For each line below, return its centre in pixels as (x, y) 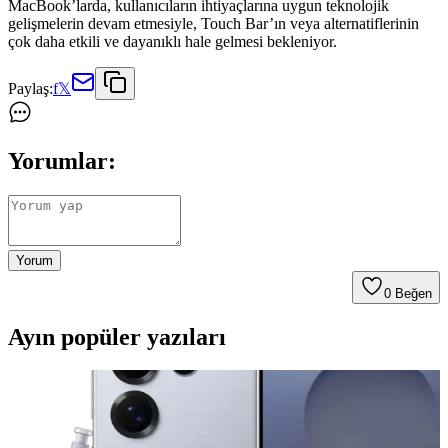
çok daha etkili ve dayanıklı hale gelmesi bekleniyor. (172, 41)
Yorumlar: (62, 160)
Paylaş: (30, 88)
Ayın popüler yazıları (117, 336)
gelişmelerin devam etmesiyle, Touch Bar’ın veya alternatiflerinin (213, 23)
